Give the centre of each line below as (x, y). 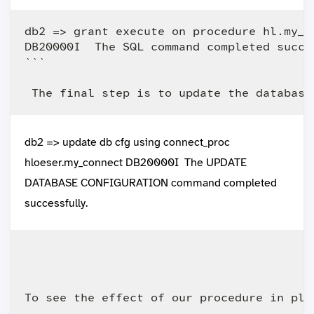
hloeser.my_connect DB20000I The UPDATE (136, 163)
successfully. (56, 203)
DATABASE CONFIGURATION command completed (151, 183)
